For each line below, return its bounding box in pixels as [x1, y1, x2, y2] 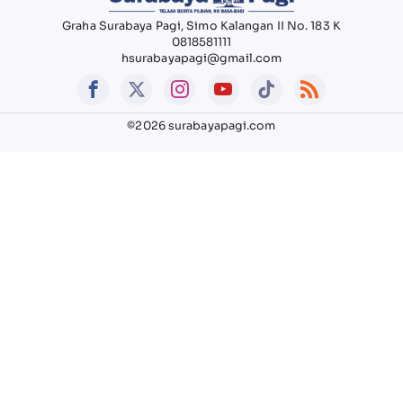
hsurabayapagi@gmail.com [121, 51, 282, 66]
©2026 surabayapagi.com [127, 119, 276, 133]
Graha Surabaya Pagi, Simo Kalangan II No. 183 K [62, 19, 341, 33]
